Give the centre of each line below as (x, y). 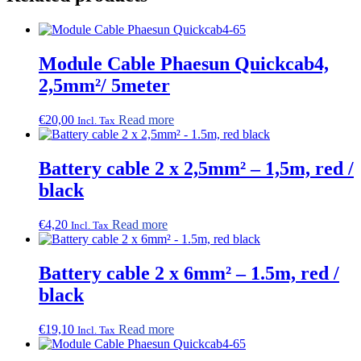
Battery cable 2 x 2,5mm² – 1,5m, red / (196, 168)
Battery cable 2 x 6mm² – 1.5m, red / (189, 273)
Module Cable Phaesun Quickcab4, (184, 64)
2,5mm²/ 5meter (104, 86)
